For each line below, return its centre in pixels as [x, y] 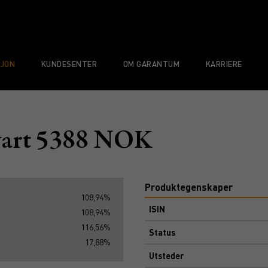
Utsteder [166, 255]
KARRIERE [224, 64]
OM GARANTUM [151, 64]
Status [162, 232]
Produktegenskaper [189, 187]
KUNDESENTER [69, 64]
